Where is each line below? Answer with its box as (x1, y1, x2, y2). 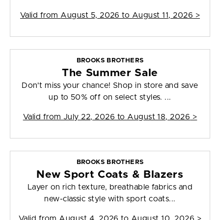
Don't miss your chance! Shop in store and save (22, 82, 198, 90)
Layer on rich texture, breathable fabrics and (27, 183, 193, 192)
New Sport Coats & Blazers (36, 169, 184, 180)
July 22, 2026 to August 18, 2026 (63, 113, 191, 121)
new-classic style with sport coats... (44, 195, 176, 203)
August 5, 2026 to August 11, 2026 (60, 11, 193, 20)
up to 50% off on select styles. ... (49, 93, 171, 102)
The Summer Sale (62, 68, 158, 79)
